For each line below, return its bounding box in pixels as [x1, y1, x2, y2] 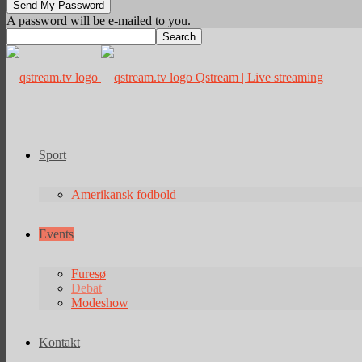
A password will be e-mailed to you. [6, 14, 191, 27]
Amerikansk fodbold [71, 187, 176, 201]
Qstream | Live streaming [196, 70, 323, 84]
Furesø [71, 267, 106, 280]
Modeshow [71, 296, 128, 309]
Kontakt [39, 335, 80, 349]
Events [39, 227, 74, 241]
